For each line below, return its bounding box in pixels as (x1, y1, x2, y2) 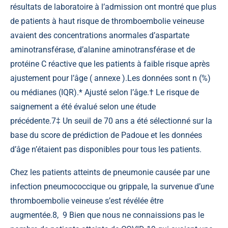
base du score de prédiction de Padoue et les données (10, 130, 202, 140)
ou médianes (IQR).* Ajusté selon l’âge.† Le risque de (10, 87, 199, 97)
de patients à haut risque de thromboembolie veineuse (10, 16, 204, 26)
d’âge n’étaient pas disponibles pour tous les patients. (10, 144, 202, 154)
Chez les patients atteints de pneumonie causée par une (10, 167, 210, 177)
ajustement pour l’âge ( (10, 73, 94, 83)
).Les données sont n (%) (120, 73, 211, 83)
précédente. (10, 116, 51, 126)
